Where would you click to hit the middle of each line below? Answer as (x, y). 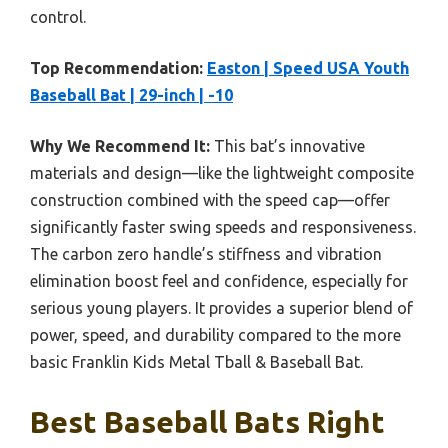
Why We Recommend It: (120, 146)
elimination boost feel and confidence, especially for (219, 281)
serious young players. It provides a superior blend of (221, 308)
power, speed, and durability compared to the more (215, 335)
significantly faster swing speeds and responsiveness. (223, 227)
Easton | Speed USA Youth (308, 68)
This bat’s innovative (287, 146)
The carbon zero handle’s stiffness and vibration (206, 254)
